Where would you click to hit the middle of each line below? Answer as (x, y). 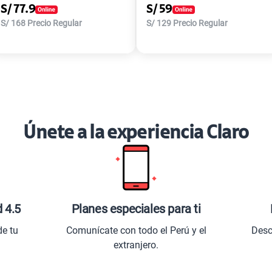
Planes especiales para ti (136, 209)
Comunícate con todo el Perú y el (136, 230)
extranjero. (136, 245)
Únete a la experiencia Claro (136, 133)
